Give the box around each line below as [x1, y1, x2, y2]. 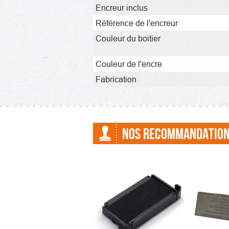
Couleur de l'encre [96, 59, 162, 68]
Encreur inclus [96, 3, 148, 12]
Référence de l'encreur [96, 18, 178, 28]
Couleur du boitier [96, 33, 161, 43]
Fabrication [96, 74, 136, 84]
